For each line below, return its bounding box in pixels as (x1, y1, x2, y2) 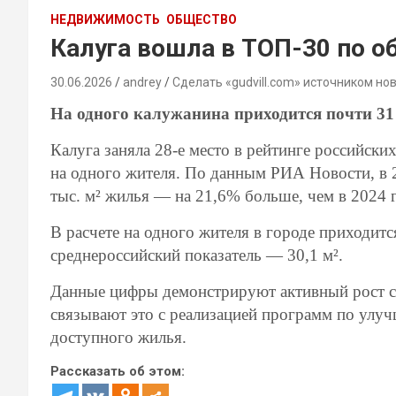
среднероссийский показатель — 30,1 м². (50, 245, 343, 264)
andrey (123, 74, 162, 89)
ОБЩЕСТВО (166, 11, 237, 27)
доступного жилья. (50, 327, 187, 346)
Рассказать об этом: (50, 362, 185, 379)
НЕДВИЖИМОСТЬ (50, 11, 160, 27)
